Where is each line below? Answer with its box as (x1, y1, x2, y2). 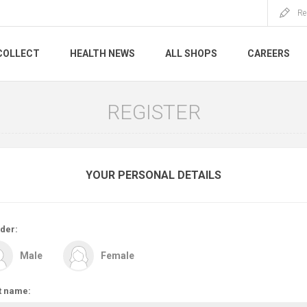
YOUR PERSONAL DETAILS (86, 169, 221, 182)
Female (101, 250, 134, 261)
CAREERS (247, 48, 290, 60)
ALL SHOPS (165, 48, 217, 60)
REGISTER (106, 100, 201, 124)
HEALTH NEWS (70, 48, 135, 60)
